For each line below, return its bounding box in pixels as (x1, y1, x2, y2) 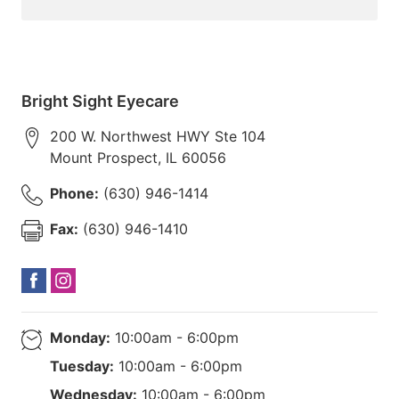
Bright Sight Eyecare (21, 91, 179, 110)
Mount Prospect (50, 148, 158, 167)
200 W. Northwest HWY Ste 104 (50, 126, 265, 145)
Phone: (50, 183, 99, 202)
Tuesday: (50, 356, 114, 375)
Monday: (50, 328, 110, 346)
